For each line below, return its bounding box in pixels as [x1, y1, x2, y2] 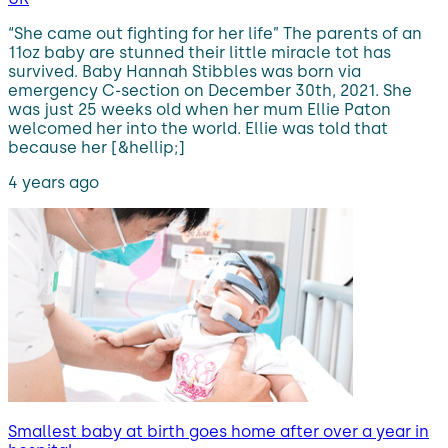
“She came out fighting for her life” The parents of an [8, 23, 422, 43]
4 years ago [8, 172, 99, 192]
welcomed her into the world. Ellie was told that [8, 118, 388, 138]
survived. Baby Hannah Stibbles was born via [8, 61, 361, 81]
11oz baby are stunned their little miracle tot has [8, 42, 391, 62]
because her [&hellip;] [8, 137, 185, 157]
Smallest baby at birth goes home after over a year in [8, 421, 429, 441]
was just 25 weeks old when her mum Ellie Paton [8, 99, 391, 119]
